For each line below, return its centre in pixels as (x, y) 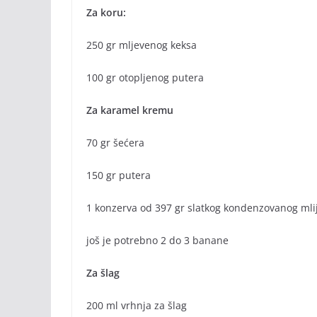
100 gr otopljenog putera (145, 78)
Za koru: (106, 13)
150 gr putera (119, 175)
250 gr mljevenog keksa (142, 45)
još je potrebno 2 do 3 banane (157, 241)
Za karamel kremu (130, 110)
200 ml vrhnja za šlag (137, 306)
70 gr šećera (115, 143)
